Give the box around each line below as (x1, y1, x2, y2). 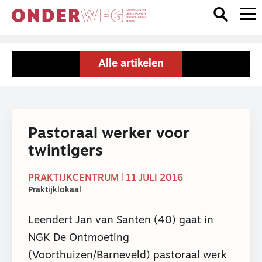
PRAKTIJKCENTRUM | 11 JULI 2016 (28, 174, 183, 184)
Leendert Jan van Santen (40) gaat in (28, 215, 213, 226)
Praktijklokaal (28, 186, 81, 195)
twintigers (28, 144, 103, 160)
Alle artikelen (98, 58, 164, 70)
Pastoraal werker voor (28, 126, 189, 142)
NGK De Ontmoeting (28, 232, 129, 244)
